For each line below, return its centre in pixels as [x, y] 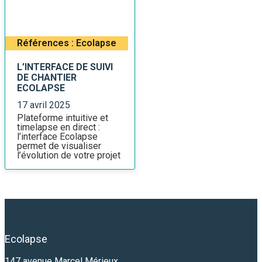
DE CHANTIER [47, 77]
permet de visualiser [59, 146]
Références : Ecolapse [67, 43]
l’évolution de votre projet [69, 155]
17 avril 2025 [44, 105]
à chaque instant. [51, 165]
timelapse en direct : [58, 127]
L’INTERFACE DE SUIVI [65, 67]
